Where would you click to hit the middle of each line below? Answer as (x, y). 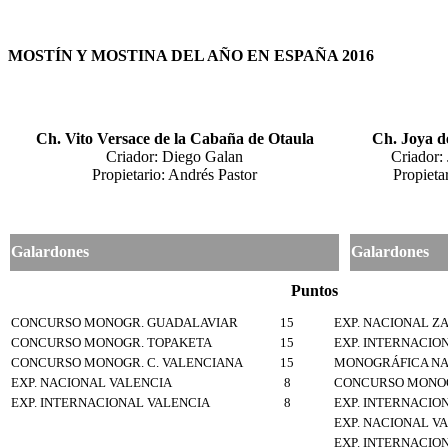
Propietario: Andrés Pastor (174, 174)
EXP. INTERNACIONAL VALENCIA (110, 402)
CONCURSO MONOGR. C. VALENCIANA (127, 362)
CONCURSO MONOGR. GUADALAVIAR (124, 322)
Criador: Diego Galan (174, 156)
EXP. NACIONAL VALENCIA (91, 382)
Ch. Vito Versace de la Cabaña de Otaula (174, 138)
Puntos (310, 290)
